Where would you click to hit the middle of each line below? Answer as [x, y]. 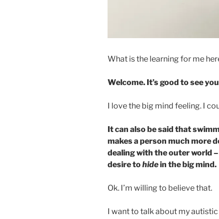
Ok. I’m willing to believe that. [160, 188]
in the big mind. [188, 164]
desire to [125, 164]
